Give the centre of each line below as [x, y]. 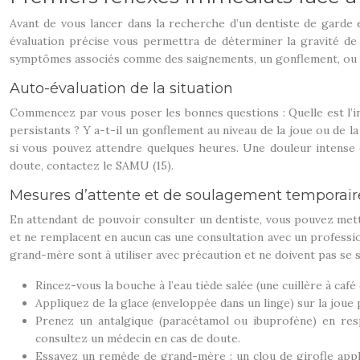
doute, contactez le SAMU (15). [92, 166]
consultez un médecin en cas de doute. [138, 338]
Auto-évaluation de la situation [121, 88]
